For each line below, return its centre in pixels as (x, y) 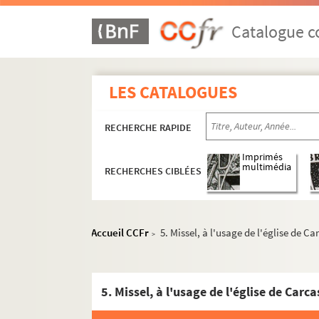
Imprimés (263, 157)
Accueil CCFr (120, 232)
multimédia (267, 167)
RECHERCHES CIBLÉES (153, 171)
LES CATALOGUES (173, 92)
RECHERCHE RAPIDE (148, 127)
